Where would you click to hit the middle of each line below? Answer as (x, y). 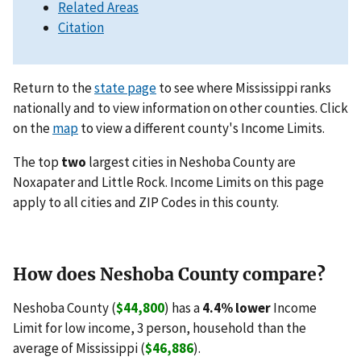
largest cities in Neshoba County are (191, 162)
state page (125, 88)
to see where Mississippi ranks (244, 88)
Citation (81, 28)
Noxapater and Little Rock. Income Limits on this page (168, 183)
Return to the (54, 88)
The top (37, 162)
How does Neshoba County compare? (169, 275)
